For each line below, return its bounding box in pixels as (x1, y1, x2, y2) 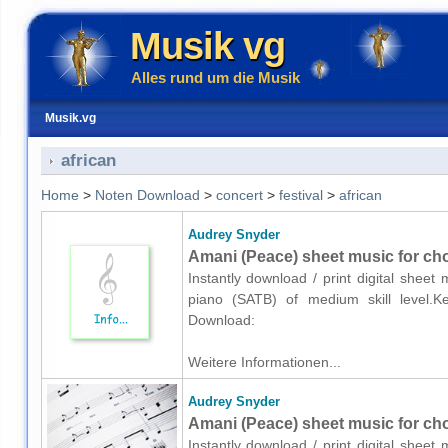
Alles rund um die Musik (131, 69, 300, 86)
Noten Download (94, 187, 200, 203)
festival (278, 187, 323, 203)
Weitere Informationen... (187, 354, 341, 370)
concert (215, 187, 263, 203)
